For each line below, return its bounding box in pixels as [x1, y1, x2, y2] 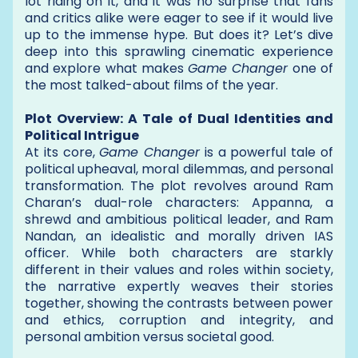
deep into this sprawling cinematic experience [25, 42, 333, 61]
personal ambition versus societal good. [25, 327, 274, 346]
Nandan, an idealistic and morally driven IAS [25, 226, 333, 245]
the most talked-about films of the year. [25, 75, 278, 94]
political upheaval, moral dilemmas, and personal [25, 159, 333, 178]
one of [288, 58, 334, 78]
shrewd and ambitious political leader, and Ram [25, 209, 333, 229]
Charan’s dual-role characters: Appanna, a [25, 193, 333, 212]
